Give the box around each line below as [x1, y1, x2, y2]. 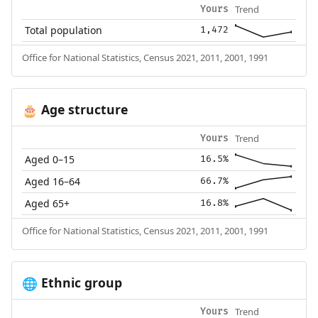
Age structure [37, 101, 128, 119]
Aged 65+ [25, 197, 70, 211]
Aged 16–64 [25, 175, 81, 189]
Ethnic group [37, 274, 122, 292]
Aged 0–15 [25, 153, 75, 167]
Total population [25, 23, 103, 38]
